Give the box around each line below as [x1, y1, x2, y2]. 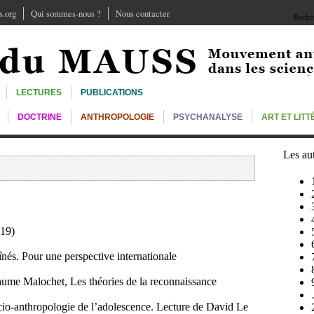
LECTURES [16, 88, 62, 97]
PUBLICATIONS [81, 88, 143, 97]
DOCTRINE [18, 112, 62, 122]
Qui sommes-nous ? [31, 7, 101, 20]
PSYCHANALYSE [173, 112, 243, 122]
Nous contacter [116, 7, 170, 20]
